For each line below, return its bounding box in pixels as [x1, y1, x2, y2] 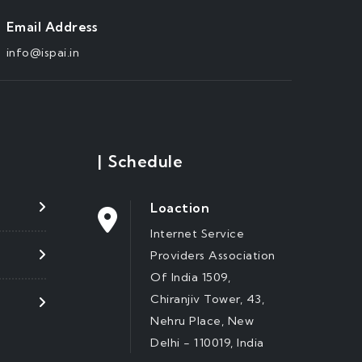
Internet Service [150, 225, 244, 241]
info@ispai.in [6, 44, 80, 60]
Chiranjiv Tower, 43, [150, 291, 264, 306]
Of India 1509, [150, 269, 230, 284]
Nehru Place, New [150, 313, 254, 328]
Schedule [108, 151, 183, 172]
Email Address [6, 18, 98, 35]
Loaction [150, 199, 209, 216]
